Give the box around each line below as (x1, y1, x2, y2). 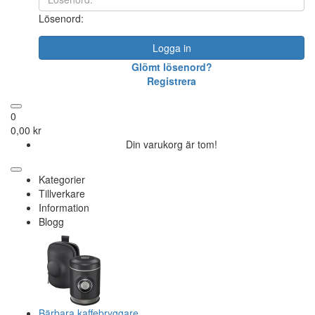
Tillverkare (39, 186, 85, 200)
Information (39, 200, 89, 214)
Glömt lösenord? (131, 60, 212, 74)
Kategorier (39, 172, 85, 186)
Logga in (152, 41, 191, 55)
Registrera (147, 74, 196, 88)
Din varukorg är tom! (126, 137, 217, 151)
